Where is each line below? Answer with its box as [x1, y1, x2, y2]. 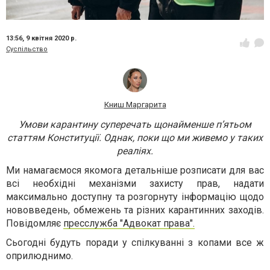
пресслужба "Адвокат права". [63, 218, 195, 230]
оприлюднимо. [6, 250, 73, 262]
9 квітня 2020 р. [26, 34, 77, 43]
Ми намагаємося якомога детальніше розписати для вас [6, 165, 264, 177]
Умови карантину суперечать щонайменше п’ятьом [19, 119, 251, 131]
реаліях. [117, 145, 153, 157]
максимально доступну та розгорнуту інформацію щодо [6, 191, 264, 203]
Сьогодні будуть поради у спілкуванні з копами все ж [6, 237, 264, 249]
